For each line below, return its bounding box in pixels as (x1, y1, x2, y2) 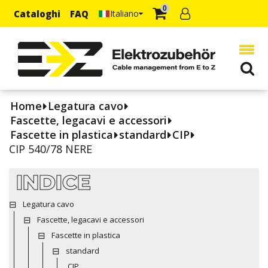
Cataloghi (14, 7, 60, 20)
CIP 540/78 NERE (9, 141, 92, 156)
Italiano (110, 7, 139, 19)
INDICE (16, 169, 91, 195)
